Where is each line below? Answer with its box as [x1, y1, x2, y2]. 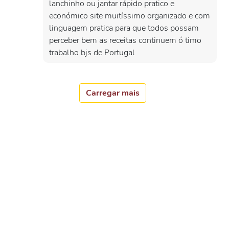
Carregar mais [85, 87, 140, 99]
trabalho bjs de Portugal [49, 47, 135, 58]
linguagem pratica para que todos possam [49, 22, 199, 34]
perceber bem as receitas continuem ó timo [49, 35, 201, 46]
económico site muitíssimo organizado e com [49, 10, 210, 21]
